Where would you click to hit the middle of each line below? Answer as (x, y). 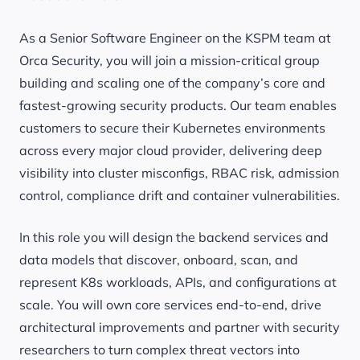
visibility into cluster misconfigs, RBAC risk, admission (179, 173)
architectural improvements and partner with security (180, 327)
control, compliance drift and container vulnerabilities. (180, 195)
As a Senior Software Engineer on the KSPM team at (175, 38)
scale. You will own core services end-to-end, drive (170, 305)
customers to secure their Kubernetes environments (172, 128)
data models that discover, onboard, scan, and (159, 260)
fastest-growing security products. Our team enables (178, 105)
